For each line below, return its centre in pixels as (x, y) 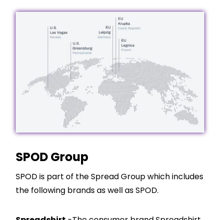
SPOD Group (52, 157)
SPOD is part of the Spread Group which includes (110, 177)
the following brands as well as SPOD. (87, 191)
